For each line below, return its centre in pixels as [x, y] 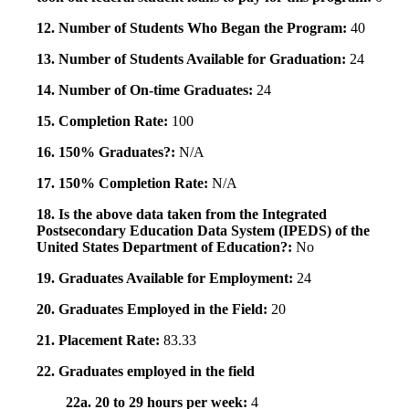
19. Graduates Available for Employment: [167, 278]
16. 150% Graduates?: [108, 152]
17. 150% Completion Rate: [124, 184]
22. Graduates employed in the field [146, 372]
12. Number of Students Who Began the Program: [194, 28]
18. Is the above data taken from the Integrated [182, 215]
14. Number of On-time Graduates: [147, 90]
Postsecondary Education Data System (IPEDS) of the [203, 231]
